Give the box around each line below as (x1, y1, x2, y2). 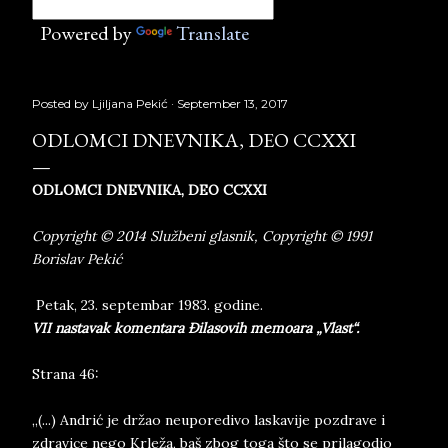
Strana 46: (32, 365, 99, 383)
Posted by (32, 96, 92, 111)
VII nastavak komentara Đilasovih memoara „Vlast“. (32, 319, 359, 337)
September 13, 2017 (177, 96, 288, 111)
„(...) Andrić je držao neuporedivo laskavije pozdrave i (32, 411, 385, 429)
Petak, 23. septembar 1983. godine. (32, 296, 263, 314)
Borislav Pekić (32, 250, 122, 268)
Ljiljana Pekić (92, 96, 168, 111)
